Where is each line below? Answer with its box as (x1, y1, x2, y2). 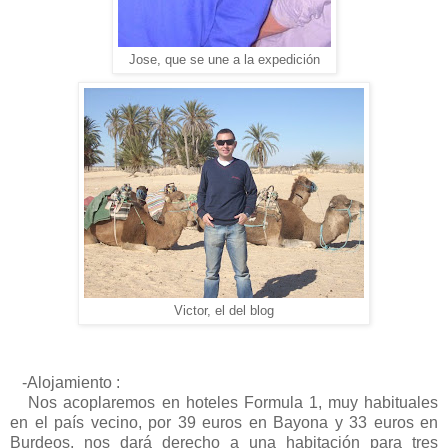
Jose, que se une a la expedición (128, 52, 320, 67)
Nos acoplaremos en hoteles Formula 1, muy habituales (10, 393, 438, 411)
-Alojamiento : (10, 373, 124, 391)
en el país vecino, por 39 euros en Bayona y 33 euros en (10, 413, 438, 431)
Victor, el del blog (174, 303, 274, 318)
